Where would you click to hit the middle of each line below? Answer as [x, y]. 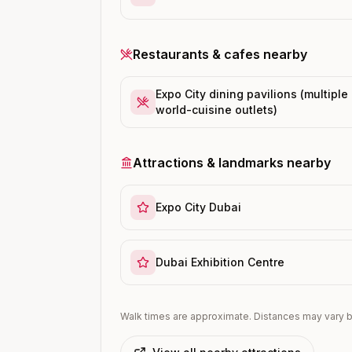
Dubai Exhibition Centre [220, 262]
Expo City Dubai [198, 207]
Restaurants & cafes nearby [220, 54]
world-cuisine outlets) [216, 110]
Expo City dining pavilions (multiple [252, 94]
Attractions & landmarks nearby [232, 163]
